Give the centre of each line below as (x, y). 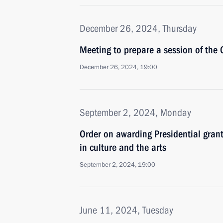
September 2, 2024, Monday (135, 112)
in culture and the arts (123, 147)
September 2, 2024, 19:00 (117, 165)
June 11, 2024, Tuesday (126, 210)
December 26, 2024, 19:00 (118, 67)
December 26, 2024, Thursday (138, 28)
